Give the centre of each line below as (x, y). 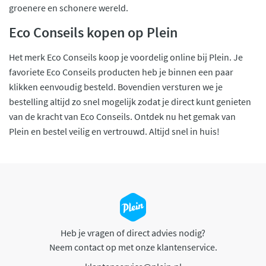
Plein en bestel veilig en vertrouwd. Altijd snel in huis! (114, 131)
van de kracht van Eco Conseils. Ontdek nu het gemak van (122, 116)
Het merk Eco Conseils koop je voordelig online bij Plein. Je (126, 57)
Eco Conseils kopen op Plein (93, 32)
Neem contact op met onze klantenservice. (133, 247)
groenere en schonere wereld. (69, 7)
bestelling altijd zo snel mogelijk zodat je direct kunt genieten (130, 101)
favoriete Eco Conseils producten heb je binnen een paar (121, 72)
